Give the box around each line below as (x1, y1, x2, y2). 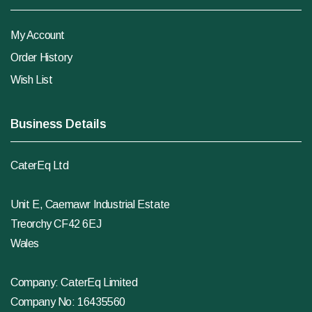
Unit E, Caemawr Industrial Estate (10, 198, 170, 211)
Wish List (10, 74, 53, 86)
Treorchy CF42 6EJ (10, 218, 102, 231)
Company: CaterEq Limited (10, 276, 138, 289)
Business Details (10, 117, 107, 132)
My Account (10, 29, 65, 42)
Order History (10, 52, 72, 64)
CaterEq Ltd (10, 159, 69, 172)
